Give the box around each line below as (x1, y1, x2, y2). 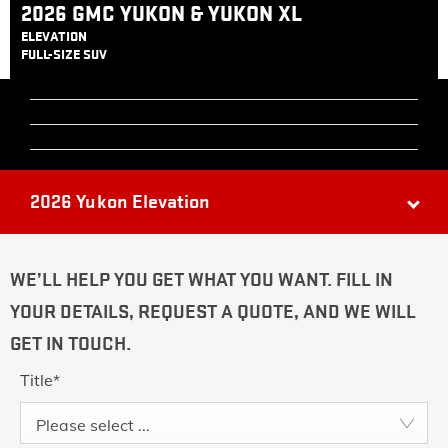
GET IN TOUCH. (10, 332, 131, 356)
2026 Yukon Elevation (30, 190, 210, 214)
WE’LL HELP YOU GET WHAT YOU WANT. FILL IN (10, 268, 393, 292)
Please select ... (36, 414, 150, 435)
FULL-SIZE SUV (20, 45, 107, 64)
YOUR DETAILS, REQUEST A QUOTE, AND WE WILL (10, 300, 416, 324)
